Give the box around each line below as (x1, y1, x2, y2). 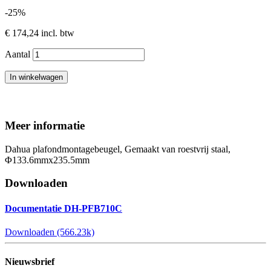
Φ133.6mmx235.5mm (5, 154, 90, 165)
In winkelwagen (10, 73, 63, 82)
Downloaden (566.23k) (5, 226, 94, 237)
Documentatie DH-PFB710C (5, 203, 122, 214)
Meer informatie (5, 119, 85, 132)
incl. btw (39, 28, 74, 38)
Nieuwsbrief (5, 256, 54, 267)
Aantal (5, 49, 30, 59)
